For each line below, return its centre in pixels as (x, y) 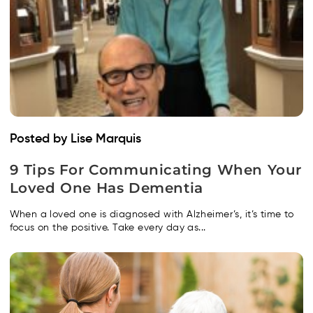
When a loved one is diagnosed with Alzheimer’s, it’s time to (152, 214)
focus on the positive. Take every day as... (108, 227)
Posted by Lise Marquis (75, 139)
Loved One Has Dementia (106, 188)
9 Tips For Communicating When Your (155, 169)
